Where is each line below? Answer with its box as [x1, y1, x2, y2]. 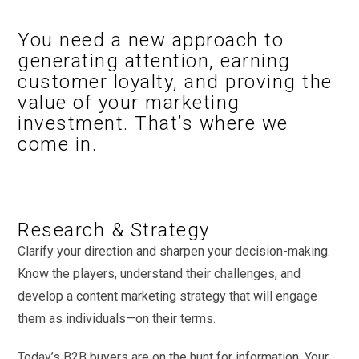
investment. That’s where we [18, 111, 288, 135]
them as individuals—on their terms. [18, 310, 216, 326]
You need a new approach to [18, 28, 284, 51]
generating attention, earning [18, 49, 291, 72]
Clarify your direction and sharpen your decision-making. [18, 243, 331, 259]
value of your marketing [18, 91, 240, 114]
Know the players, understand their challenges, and [18, 265, 301, 281]
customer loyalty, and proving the [18, 70, 333, 93]
